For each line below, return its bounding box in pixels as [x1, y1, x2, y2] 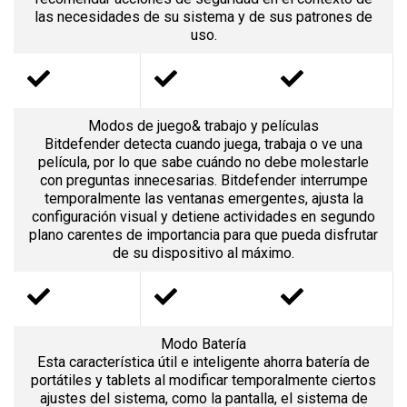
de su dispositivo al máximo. [113, 243, 294, 262]
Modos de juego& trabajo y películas [88, 116, 319, 134]
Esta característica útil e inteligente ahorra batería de [37, 352, 370, 371]
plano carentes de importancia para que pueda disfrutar [29, 225, 378, 243]
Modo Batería [161, 334, 246, 352]
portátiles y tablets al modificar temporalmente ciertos [31, 371, 376, 389]
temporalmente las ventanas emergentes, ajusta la [44, 189, 363, 207]
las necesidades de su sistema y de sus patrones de [35, 7, 372, 25]
